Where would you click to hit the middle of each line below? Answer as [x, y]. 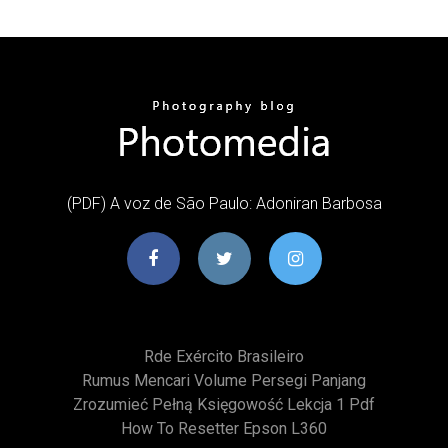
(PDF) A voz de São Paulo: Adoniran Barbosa [224, 203]
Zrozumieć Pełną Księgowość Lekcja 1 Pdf [224, 404]
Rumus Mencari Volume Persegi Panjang [224, 380]
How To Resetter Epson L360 [224, 428]
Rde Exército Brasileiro [224, 356]
